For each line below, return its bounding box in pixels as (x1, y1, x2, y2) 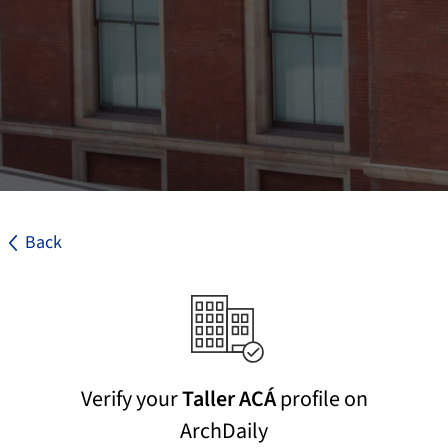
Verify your (80, 383, 182, 416)
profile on (275, 383, 368, 416)
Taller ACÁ (181, 383, 276, 416)
